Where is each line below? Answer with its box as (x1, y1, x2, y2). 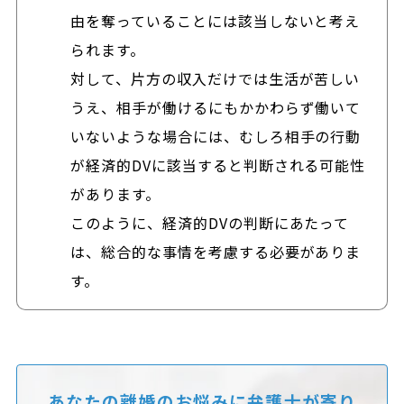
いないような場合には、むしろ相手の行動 (70, 124, 362, 147)
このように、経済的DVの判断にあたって (70, 211, 350, 234)
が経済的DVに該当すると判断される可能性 (70, 153, 366, 176)
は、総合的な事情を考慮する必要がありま (70, 240, 362, 262)
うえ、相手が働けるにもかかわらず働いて (70, 96, 362, 118)
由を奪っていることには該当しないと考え (70, 9, 361, 32)
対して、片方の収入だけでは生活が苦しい (70, 67, 361, 89)
